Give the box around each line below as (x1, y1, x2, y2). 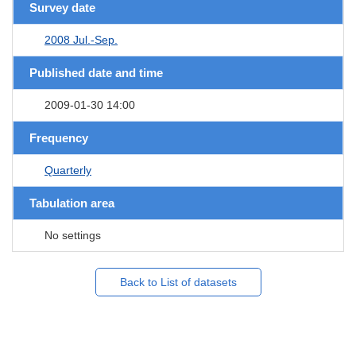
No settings (44, 228, 101, 242)
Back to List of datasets (119, 275, 237, 288)
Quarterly (44, 163, 91, 176)
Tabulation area (29, 195, 114, 210)
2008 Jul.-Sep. (44, 33, 118, 46)
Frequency (29, 130, 88, 145)
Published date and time (29, 65, 163, 79)
